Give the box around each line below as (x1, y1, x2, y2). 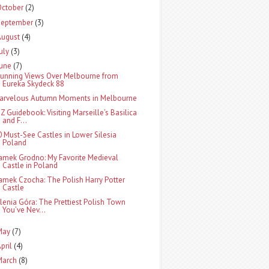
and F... (2, 115, 28, 125)
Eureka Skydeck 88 (2, 78, 65, 89)
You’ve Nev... (2, 205, 46, 215)
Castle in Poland (2, 160, 58, 171)
